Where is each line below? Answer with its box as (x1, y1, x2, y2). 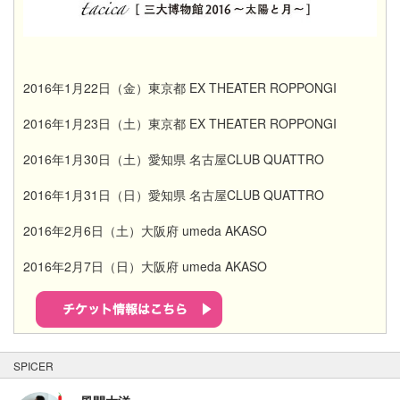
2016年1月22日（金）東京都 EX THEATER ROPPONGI (23, 79, 337, 97)
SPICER (13, 358, 54, 374)
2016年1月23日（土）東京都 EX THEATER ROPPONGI (23, 114, 337, 133)
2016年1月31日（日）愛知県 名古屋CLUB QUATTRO (23, 186, 324, 204)
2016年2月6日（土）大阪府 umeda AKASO (23, 221, 267, 240)
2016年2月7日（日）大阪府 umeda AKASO (23, 257, 267, 276)
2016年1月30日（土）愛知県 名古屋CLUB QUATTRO (23, 150, 324, 169)
